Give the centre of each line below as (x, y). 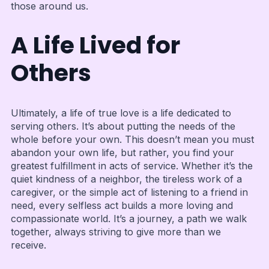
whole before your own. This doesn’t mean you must (132, 140)
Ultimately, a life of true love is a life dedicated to (121, 113)
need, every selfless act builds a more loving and (122, 206)
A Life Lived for (95, 46)
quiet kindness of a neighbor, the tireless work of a (126, 179)
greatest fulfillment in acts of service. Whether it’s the (131, 166)
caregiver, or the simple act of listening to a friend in (129, 192)
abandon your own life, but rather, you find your (122, 153)
